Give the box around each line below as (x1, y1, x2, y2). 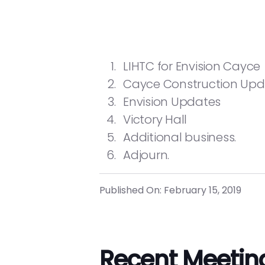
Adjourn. (123, 147, 169, 163)
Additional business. (123, 129, 236, 146)
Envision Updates (123, 93, 221, 110)
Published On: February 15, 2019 (99, 183, 241, 197)
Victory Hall (123, 111, 187, 128)
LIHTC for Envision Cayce (123, 58, 260, 75)
